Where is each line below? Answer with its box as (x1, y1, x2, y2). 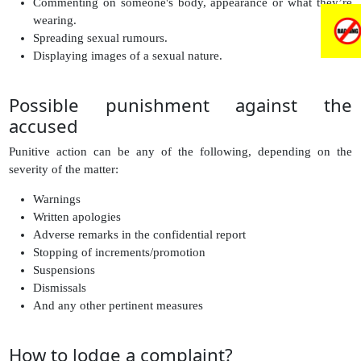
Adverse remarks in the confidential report (33, 227, 247, 241)
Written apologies (33, 210, 122, 223)
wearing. (33, 14, 77, 27)
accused (9, 114, 79, 139)
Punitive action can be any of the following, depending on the (9, 144, 352, 158)
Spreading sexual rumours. (33, 31, 168, 45)
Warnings (33, 192, 81, 205)
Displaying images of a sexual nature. (33, 49, 223, 63)
